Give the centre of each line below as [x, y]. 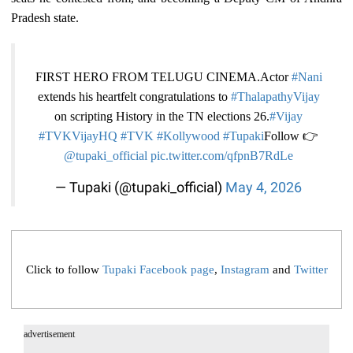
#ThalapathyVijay [275, 97]
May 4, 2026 [264, 188]
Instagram [245, 269]
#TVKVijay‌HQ [78, 136]
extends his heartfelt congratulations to [134, 97]
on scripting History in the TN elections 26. [162, 117]
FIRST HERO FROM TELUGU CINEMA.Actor [163, 77]
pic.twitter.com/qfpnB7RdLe [222, 156]
